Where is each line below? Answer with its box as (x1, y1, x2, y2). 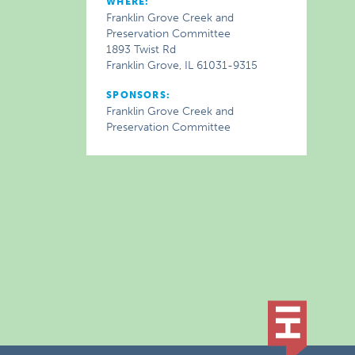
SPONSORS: (106, 90, 171, 101)
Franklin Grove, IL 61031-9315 (106, 59, 258, 72)
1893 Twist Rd (106, 43, 177, 56)
